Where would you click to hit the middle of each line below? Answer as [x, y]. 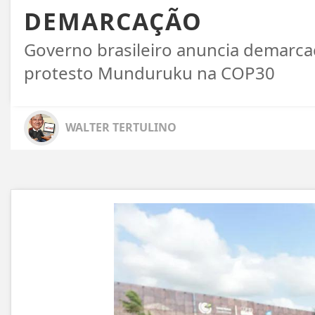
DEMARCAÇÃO [113, 21]
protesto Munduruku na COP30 [149, 73]
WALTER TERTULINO [121, 127]
